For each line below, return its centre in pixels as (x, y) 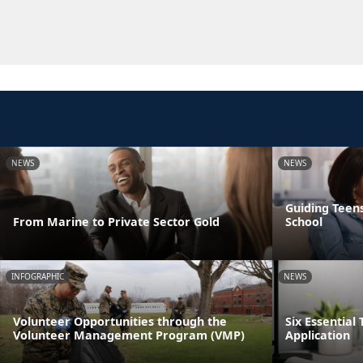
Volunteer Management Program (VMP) (130, 335)
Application (318, 335)
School (304, 221)
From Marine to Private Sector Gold (118, 221)
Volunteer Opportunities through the (120, 321)
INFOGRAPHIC (38, 276)
